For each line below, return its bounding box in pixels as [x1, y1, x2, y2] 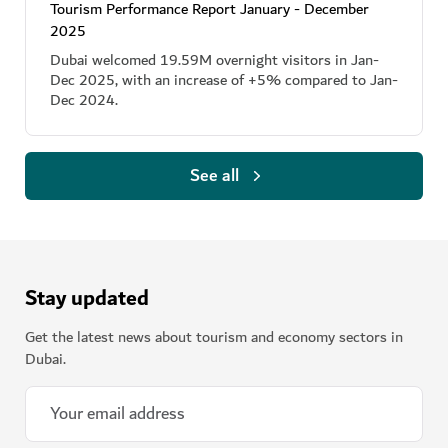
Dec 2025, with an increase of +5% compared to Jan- [50, 67, 398, 94]
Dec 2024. [50, 87, 118, 114]
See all [189, 161, 239, 191]
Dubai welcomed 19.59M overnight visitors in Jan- [50, 47, 379, 74]
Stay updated [25, 280, 149, 317]
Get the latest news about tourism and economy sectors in [25, 324, 403, 351]
